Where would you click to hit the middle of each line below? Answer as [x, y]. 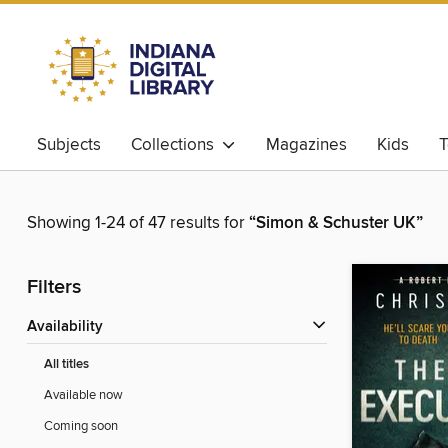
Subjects [69, 145]
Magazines [306, 145]
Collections [176, 145]
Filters [54, 288]
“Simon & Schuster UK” [336, 223]
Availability [70, 327]
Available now [83, 395]
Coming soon [81, 426]
